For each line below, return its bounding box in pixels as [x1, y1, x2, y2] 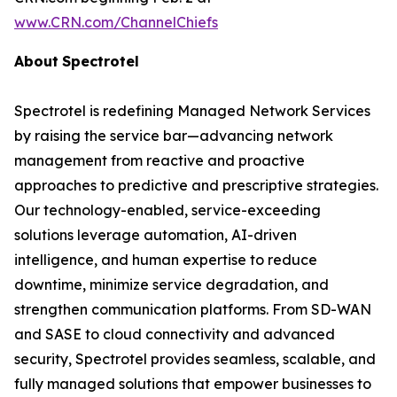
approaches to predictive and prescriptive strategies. [14, 176, 378, 194]
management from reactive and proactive [14, 152, 305, 169]
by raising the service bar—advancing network [14, 127, 333, 144]
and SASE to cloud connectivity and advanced [14, 325, 335, 343]
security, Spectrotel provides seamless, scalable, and [14, 350, 376, 368]
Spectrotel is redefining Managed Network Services [14, 102, 370, 120]
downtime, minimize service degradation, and [14, 276, 329, 293]
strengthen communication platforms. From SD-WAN [14, 300, 371, 318]
